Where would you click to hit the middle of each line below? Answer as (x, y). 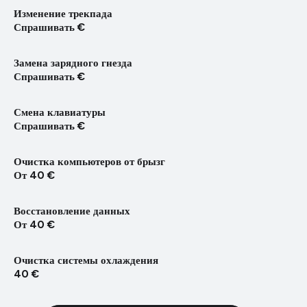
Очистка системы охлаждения (86, 261)
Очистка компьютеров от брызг (89, 162)
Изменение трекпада (63, 14)
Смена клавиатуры (60, 113)
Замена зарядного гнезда (73, 63)
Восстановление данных (72, 211)
